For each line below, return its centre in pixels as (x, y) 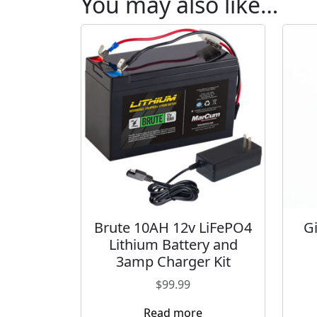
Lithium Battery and (173, 244)
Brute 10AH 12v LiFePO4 (173, 227)
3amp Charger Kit (173, 261)
